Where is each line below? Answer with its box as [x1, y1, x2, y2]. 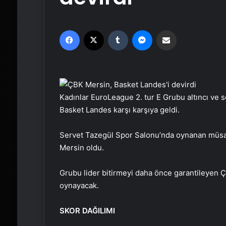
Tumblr [127, 26, 149, 34]
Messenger [151, 26, 188, 34]
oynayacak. [59, 181, 99, 190]
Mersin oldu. [59, 143, 104, 152]
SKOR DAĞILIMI [59, 206, 115, 215]
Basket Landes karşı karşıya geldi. [59, 105, 180, 115]
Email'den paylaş [176, 26, 196, 34]
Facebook [79, 26, 110, 34]
